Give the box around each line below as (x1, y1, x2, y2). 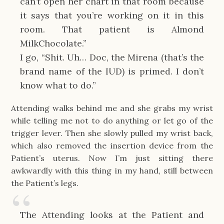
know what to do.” (20, 79, 98, 91)
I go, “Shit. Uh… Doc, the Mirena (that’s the (20, 51, 204, 63)
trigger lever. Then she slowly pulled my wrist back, (11, 128, 213, 138)
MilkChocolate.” (20, 37, 89, 49)
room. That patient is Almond (20, 23, 204, 35)
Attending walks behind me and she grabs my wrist (11, 103, 213, 113)
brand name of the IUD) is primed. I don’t (20, 65, 204, 77)
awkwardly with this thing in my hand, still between (11, 165, 213, 176)
